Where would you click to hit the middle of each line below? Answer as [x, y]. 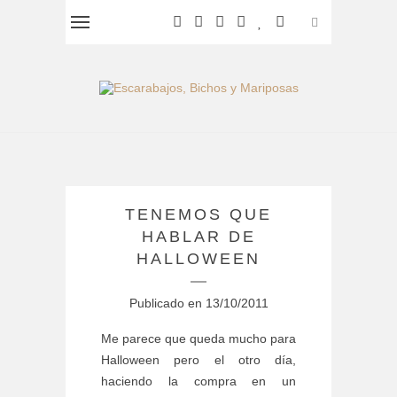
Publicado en [167, 304]
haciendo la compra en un [198, 381]
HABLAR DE [198, 237]
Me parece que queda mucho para [198, 339]
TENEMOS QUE [198, 215]
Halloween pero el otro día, [198, 360]
